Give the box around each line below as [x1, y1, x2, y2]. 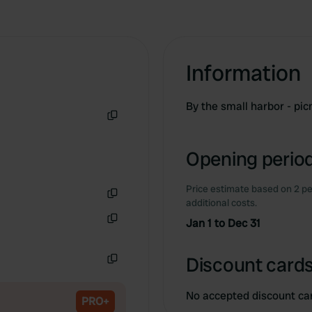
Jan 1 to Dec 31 [186, 216, 260, 231]
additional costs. [186, 196, 257, 209]
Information [186, 58, 301, 88]
